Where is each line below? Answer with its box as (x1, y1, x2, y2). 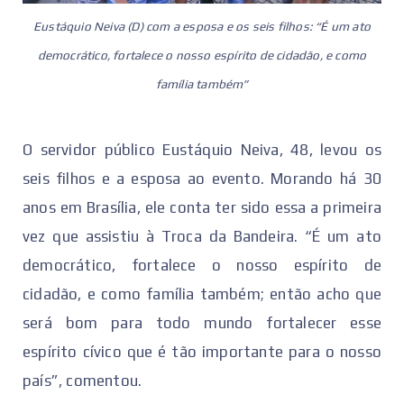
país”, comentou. (23, 371, 142, 390)
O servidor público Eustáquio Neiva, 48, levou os (23, 140, 381, 159)
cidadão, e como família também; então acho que (23, 284, 381, 303)
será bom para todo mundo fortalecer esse (23, 313, 381, 332)
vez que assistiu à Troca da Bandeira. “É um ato (23, 226, 381, 245)
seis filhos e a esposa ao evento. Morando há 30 (23, 169, 381, 188)
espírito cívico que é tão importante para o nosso (23, 342, 381, 361)
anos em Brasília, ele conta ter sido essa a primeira (23, 197, 381, 216)
